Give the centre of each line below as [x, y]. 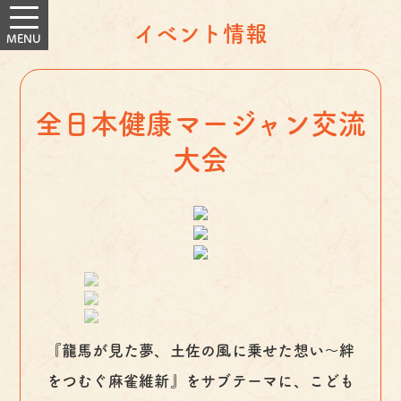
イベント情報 [200, 34]
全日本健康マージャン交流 [200, 124]
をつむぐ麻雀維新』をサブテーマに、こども [200, 380]
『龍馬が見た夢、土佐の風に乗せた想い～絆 [200, 350]
